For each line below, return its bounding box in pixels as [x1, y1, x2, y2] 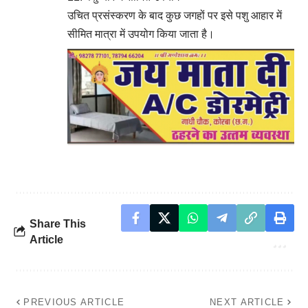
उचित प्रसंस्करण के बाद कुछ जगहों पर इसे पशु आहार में [67, 9, 282, 21]
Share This [30, 217, 86, 230]
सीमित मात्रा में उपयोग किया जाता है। [67, 27, 214, 40]
